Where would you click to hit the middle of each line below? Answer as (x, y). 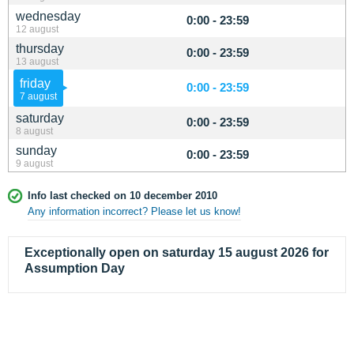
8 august (34, 131)
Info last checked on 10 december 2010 (122, 196)
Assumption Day (75, 268)
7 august (38, 96)
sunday (36, 151)
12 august (37, 29)
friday (35, 83)
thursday (40, 49)
